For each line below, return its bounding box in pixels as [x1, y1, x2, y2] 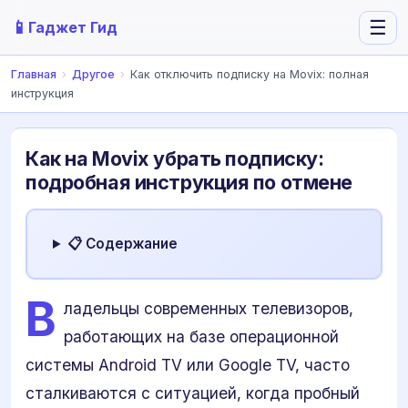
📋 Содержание [67, 235, 178, 252]
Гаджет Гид [28, 18, 117, 36]
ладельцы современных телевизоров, [64, 299, 353, 318]
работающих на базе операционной [64, 327, 339, 346]
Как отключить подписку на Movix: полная [130, 67, 369, 81]
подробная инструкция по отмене [25, 170, 353, 194]
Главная [11, 67, 56, 81]
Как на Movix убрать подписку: [25, 147, 324, 170]
